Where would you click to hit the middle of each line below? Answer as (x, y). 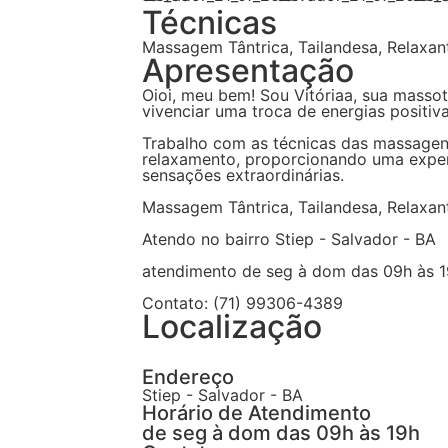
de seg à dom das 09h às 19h (281, 433)
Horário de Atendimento (256, 413)
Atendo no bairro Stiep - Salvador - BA (289, 239)
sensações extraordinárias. (243, 175)
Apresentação (248, 70)
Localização (232, 326)
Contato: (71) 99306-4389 (242, 303)
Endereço (188, 377)
